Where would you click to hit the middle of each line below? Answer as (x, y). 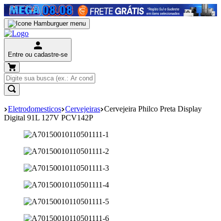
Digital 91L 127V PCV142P (49, 117)
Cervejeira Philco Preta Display (153, 109)
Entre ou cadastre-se (38, 54)
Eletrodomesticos (35, 109)
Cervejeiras (83, 109)
